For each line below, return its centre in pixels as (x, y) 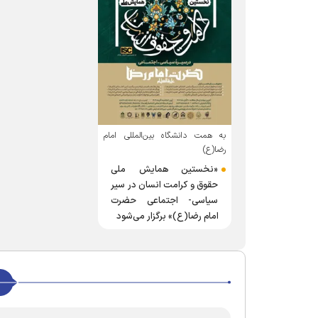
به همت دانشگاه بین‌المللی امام (165, 135)
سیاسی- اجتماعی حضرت (165, 201)
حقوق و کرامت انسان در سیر (165, 185)
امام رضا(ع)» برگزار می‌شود (168, 216)
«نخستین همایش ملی (165, 169)
